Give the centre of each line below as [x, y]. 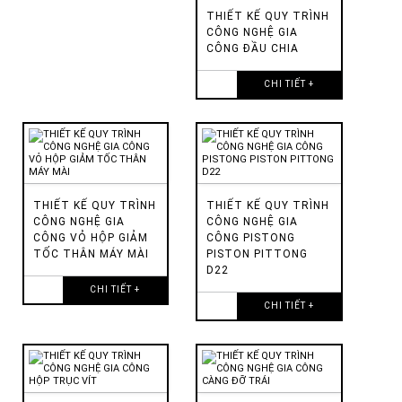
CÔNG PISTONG [251, 237]
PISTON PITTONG [258, 253]
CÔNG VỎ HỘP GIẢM [91, 237]
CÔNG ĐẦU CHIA [253, 48]
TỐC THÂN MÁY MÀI [91, 253]
